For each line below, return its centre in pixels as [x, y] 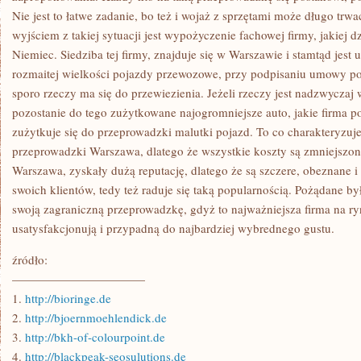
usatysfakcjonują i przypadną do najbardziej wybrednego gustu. [173, 228]
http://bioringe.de [68, 298]
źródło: [30, 259]
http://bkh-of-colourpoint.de [95, 337]
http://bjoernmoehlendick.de [96, 317]
